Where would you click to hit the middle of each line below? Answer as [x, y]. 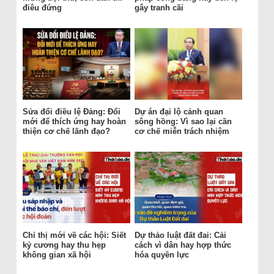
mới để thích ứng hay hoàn [74, 122]
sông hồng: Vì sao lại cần [183, 122]
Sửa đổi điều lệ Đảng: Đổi [71, 112]
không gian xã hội [57, 255]
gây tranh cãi [159, 8]
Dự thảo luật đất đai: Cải [180, 235]
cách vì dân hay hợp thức [183, 245]
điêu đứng [42, 8]
